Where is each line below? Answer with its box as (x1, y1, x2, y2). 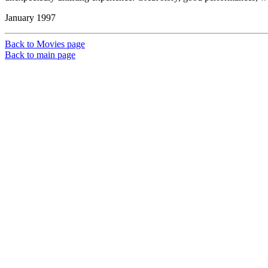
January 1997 (5, 13, 56, 23)
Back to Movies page (5, 39, 85, 50)
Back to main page (5, 50, 75, 60)
